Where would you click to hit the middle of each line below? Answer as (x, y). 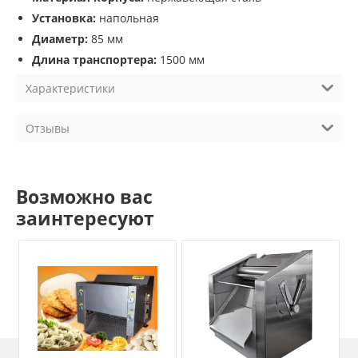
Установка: (64, 18)
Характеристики (70, 89)
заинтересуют (85, 218)
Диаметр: (60, 39)
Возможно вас (84, 197)
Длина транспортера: (94, 60)
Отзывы (48, 129)
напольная (127, 18)
